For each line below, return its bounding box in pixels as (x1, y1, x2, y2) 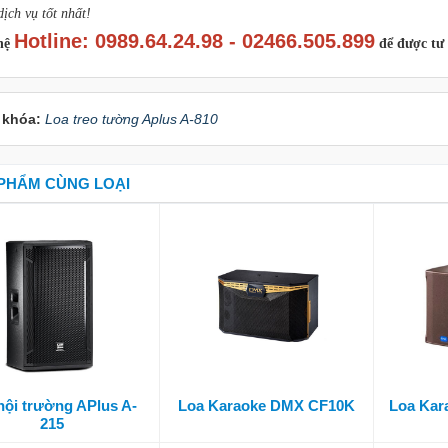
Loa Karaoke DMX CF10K (177, 397, 355, 414)
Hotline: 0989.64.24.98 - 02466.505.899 (14, 29, 375, 52)
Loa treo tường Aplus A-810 (45, 110, 218, 127)
